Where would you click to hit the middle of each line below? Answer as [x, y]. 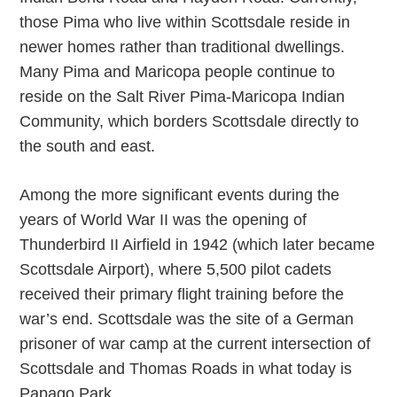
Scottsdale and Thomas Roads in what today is [186, 369]
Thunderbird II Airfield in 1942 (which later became [198, 245]
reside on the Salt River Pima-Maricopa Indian [183, 97]
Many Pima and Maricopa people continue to [178, 72]
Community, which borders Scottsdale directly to [190, 121]
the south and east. [88, 146]
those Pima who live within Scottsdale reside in [185, 22]
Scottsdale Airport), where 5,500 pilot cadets [176, 269]
